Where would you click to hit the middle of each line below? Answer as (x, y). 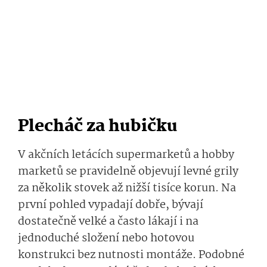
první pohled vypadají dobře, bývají (111, 205)
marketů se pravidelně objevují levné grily (128, 172)
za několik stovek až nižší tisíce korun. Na (127, 189)
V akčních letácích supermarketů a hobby (126, 155)
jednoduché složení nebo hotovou (106, 239)
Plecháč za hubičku (98, 127)
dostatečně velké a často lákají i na (108, 222)
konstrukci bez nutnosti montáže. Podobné (131, 255)
